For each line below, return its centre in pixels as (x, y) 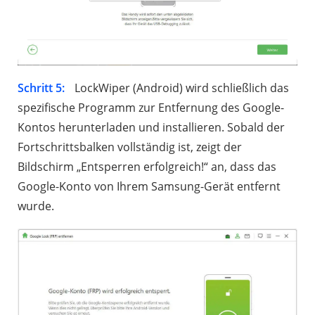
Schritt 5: (41, 88)
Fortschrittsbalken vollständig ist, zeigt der (130, 147)
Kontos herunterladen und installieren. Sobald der (151, 128)
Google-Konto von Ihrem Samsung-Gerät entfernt (149, 187)
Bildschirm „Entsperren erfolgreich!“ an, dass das (147, 167)
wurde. (36, 206)
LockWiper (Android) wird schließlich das (180, 88)
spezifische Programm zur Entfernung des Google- (151, 108)
